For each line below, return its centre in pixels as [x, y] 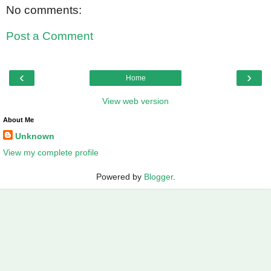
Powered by [120, 176]
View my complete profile [51, 152]
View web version [135, 101]
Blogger [158, 176]
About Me [18, 119]
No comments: [44, 10]
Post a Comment [50, 36]
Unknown [35, 136]
